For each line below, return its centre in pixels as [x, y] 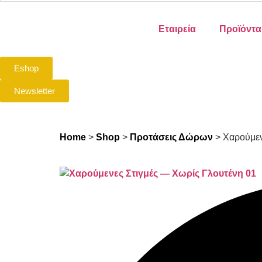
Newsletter [35, 91]
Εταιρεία [177, 29]
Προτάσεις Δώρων [171, 137]
